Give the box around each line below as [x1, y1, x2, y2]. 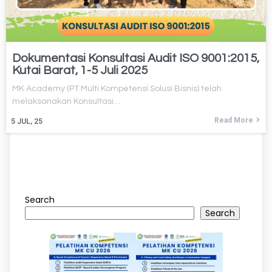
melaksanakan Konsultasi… [12, 97, 120, 106]
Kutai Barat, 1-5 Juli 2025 [12, 64, 148, 77]
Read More [214, 116, 253, 125]
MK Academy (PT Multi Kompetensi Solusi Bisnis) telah [12, 84, 222, 93]
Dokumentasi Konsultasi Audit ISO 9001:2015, [12, 52, 259, 65]
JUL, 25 [17, 117, 42, 126]
